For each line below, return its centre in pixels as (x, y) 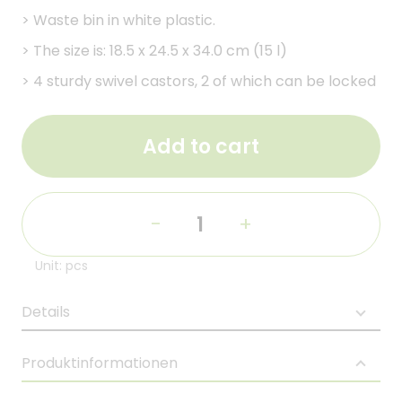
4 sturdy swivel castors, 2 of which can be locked (205, 81)
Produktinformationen (100, 363)
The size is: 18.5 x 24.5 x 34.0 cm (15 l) (160, 51)
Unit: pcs (61, 266)
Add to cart (201, 146)
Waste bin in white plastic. (124, 20)
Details (46, 312)
